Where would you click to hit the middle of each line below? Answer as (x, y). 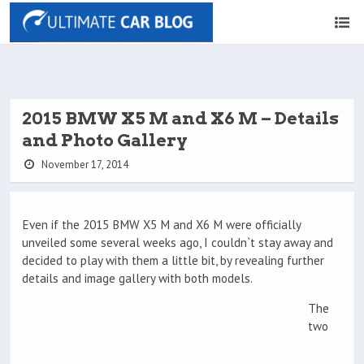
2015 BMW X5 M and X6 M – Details (180, 118)
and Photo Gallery (105, 140)
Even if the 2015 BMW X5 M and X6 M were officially (161, 225)
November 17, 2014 (83, 165)
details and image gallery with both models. (137, 279)
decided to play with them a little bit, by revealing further (173, 261)
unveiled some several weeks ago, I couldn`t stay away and (178, 243)
